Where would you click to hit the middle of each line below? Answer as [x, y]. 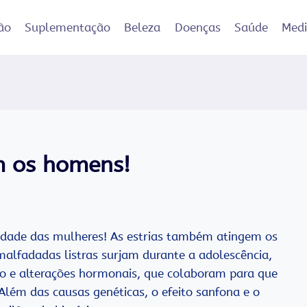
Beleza [143, 27]
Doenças [197, 27]
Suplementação [67, 27]
